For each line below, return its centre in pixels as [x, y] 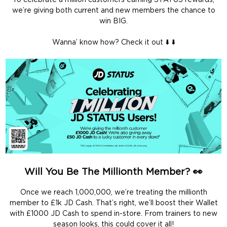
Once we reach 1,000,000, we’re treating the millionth [113, 192]
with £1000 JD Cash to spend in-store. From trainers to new [113, 214]
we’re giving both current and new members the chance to [113, 11]
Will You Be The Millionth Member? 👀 [113, 172]
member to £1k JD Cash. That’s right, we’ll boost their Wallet [113, 203]
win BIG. [113, 22]
